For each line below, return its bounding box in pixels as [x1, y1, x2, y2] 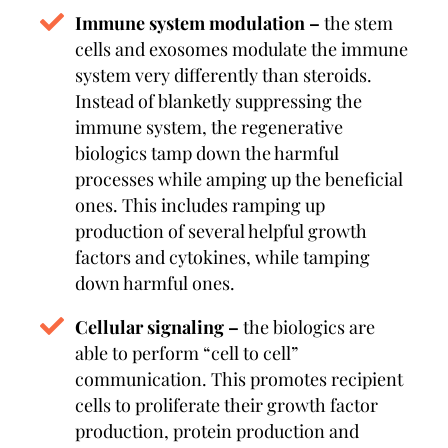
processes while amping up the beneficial [75, 167, 403, 191]
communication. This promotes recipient [75, 367, 403, 391]
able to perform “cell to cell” [75, 341, 298, 365]
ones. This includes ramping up [75, 193, 325, 217]
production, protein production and [75, 419, 359, 443]
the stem [320, 11, 393, 35]
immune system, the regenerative [75, 115, 343, 139]
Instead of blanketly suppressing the [75, 89, 362, 113]
